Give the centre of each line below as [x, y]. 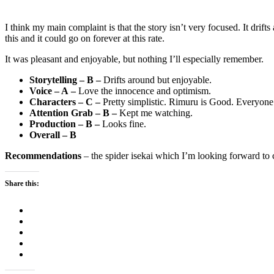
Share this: [22, 184]
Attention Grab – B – [74, 113]
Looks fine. [124, 124]
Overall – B [53, 135]
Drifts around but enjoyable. [157, 80]
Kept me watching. [156, 113]
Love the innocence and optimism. [143, 91]
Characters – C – [66, 102]
